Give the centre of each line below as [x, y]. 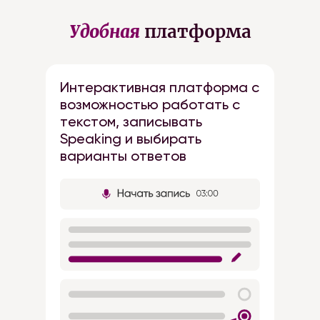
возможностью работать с [150, 104]
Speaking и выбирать [131, 139]
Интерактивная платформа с [160, 87]
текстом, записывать [131, 121]
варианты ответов [123, 156]
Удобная [104, 32]
